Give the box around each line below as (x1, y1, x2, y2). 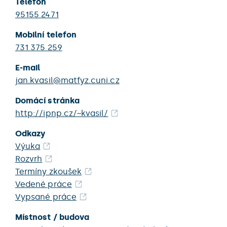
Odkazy (15, 129, 46, 138)
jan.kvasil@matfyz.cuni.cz (15, 75, 120, 85)
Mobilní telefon (15, 30, 77, 40)
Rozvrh (15, 154, 43, 164)
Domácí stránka (15, 96, 80, 105)
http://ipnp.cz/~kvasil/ (15, 108, 108, 118)
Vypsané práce (15, 192, 77, 202)
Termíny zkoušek (15, 167, 82, 176)
